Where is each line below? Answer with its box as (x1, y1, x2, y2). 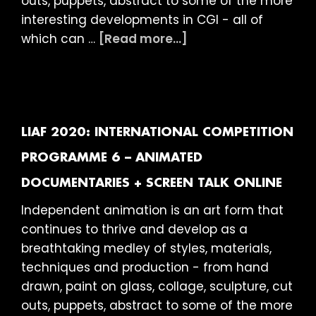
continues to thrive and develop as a (21, 221, 248, 238)
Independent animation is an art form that (21, 202, 284, 219)
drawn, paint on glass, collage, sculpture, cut (21, 278, 293, 296)
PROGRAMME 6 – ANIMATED (21, 152, 202, 165)
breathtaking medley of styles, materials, (21, 240, 272, 257)
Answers (187, 220, 240, 238)
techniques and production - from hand (21, 259, 269, 276)
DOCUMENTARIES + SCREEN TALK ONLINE (21, 177, 282, 190)
